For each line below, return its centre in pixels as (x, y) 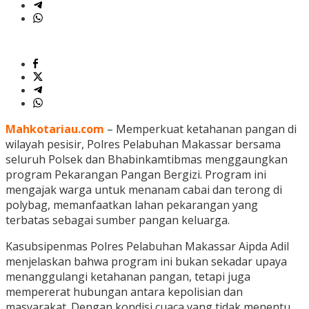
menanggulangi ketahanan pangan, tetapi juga (128, 277)
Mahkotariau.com (55, 129)
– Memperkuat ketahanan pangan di (200, 129)
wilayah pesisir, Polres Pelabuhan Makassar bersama (143, 144)
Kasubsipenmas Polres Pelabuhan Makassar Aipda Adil (147, 247)
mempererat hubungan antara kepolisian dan (124, 292)
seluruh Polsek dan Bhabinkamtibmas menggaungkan (147, 160)
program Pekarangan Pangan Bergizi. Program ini (136, 175)
